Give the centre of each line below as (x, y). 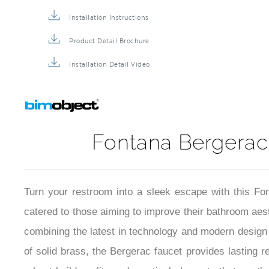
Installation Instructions (109, 24)
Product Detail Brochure (109, 47)
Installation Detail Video (110, 71)
